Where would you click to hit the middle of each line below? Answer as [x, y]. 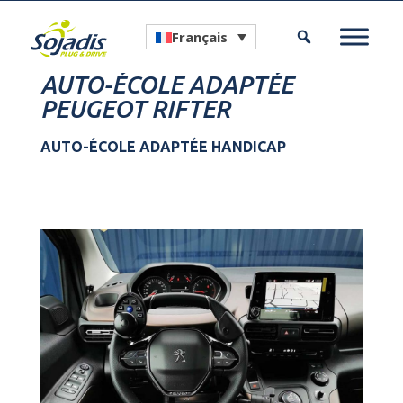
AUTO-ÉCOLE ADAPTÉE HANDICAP [163, 147]
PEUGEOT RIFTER [135, 109]
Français [200, 37]
